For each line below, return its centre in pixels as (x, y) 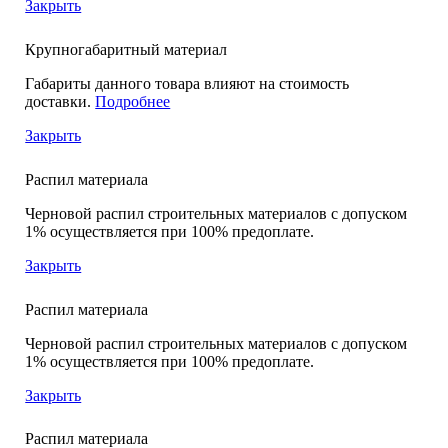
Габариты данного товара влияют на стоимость (187, 83)
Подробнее (133, 101)
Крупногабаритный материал (126, 49)
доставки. (60, 101)
